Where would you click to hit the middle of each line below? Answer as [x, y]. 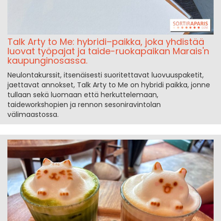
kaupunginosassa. [47, 60]
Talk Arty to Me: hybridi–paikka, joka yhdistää [106, 41]
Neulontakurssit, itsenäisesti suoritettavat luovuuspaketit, [106, 75]
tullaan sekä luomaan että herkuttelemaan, [83, 94]
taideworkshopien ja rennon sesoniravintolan [84, 104]
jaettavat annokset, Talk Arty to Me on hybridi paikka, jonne [109, 85]
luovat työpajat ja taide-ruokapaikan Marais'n [108, 51]
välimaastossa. [33, 114]
